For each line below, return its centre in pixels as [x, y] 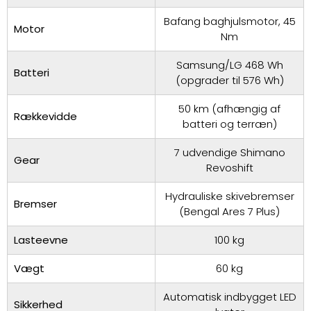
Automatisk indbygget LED [229, 297]
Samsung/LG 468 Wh [229, 65]
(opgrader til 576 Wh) [229, 81]
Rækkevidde [45, 117]
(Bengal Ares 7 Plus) [229, 212]
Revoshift [229, 168]
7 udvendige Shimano [229, 153]
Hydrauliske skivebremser [229, 196]
